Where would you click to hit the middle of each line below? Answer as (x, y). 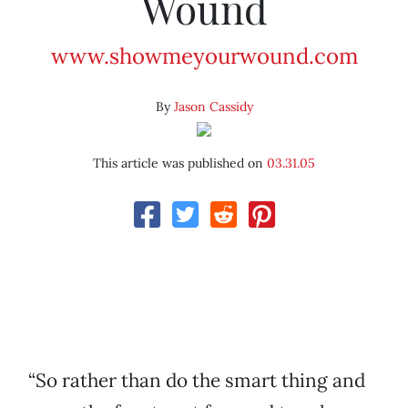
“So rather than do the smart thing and (197, 381)
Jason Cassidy (213, 107)
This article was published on (180, 163)
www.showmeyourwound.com (204, 56)
